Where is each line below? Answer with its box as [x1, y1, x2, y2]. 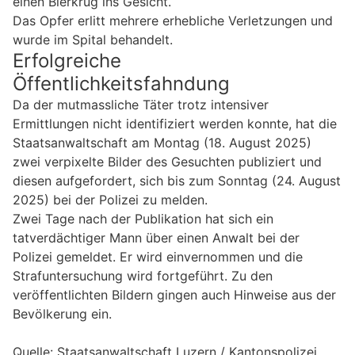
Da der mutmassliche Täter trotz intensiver [13, 97, 269, 113]
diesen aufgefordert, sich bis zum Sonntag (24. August [13, 173, 341, 189]
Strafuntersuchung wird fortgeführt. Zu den [13, 268, 273, 284]
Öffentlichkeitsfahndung [13, 72, 230, 96]
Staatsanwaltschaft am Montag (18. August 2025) [13, 135, 311, 151]
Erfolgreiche [13, 49, 121, 73]
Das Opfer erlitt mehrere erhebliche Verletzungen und [13, 13, 333, 29]
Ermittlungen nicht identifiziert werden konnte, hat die [13, 116, 337, 132]
